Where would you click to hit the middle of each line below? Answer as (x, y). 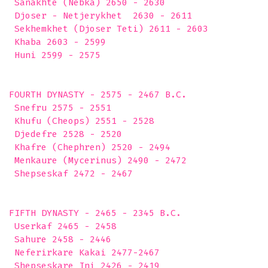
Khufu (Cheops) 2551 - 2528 (82, 121)
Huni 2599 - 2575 (57, 55)
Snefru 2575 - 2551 (60, 108)
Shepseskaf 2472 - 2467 (74, 173)
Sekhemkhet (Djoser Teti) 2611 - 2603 (109, 29)
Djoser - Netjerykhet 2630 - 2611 (100, 16)
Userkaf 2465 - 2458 (63, 226)
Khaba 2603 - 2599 (57, 42)
